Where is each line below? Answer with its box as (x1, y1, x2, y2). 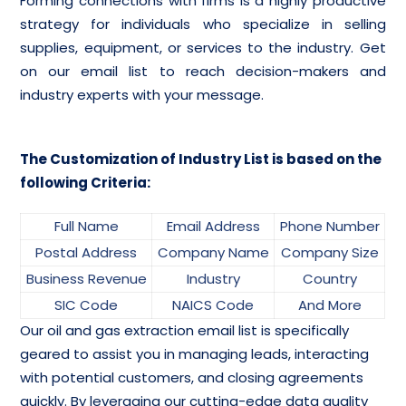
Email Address (166, 217, 260, 236)
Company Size (280, 243, 379, 262)
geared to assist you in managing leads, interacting (20, 344, 370, 363)
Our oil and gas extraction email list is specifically (20, 321, 350, 340)
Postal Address (35, 243, 138, 262)
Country (302, 269, 357, 288)
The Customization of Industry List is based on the (20, 150, 382, 169)
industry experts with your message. (20, 85, 265, 104)
